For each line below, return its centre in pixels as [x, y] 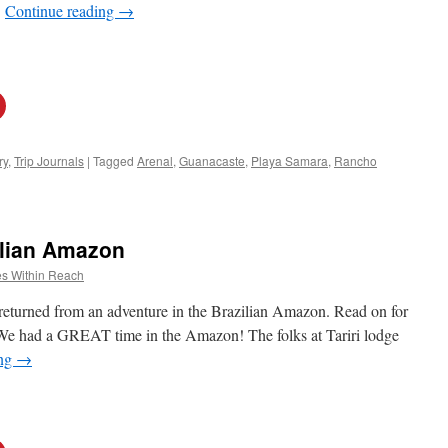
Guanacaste [212, 160]
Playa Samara [289, 160]
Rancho [355, 160]
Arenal [155, 160]
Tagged [113, 160]
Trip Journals [49, 160]
